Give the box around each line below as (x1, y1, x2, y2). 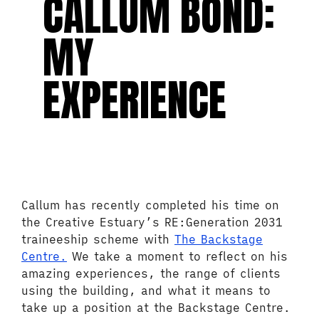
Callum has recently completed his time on (21, 198, 279, 212)
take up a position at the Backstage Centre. (21, 300, 291, 315)
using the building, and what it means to (21, 283, 271, 298)
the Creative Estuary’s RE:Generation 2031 (21, 215, 283, 229)
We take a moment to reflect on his (67, 249, 288, 263)
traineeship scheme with (21, 232, 174, 246)
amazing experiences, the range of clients (21, 266, 281, 281)
